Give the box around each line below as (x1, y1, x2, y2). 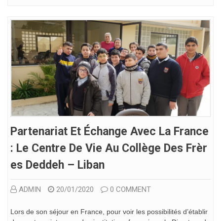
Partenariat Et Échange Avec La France (10, 124, 209, 138)
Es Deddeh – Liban (10, 158, 105, 172)
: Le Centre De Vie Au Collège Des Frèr (10, 141, 207, 155)
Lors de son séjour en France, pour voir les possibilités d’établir (10, 207, 208, 216)
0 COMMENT (110, 184, 151, 194)
